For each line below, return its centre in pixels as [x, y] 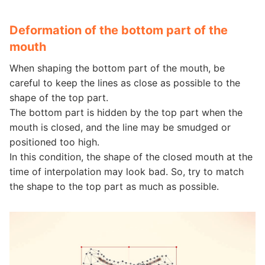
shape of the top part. [59, 97]
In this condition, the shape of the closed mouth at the [131, 156]
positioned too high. [54, 142]
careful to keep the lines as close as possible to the [125, 83]
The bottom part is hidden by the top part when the [126, 112]
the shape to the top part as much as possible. [114, 186]
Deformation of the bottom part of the [119, 30]
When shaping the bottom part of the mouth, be [117, 68]
